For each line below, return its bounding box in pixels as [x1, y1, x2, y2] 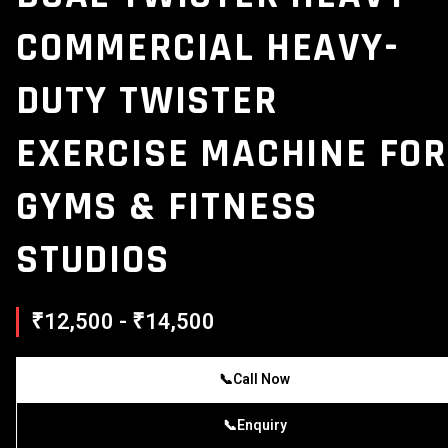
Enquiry [237, 415, 287, 436]
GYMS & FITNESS [16, 181, 319, 233]
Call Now [232, 369, 290, 390]
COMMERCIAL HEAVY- [16, 22, 400, 74]
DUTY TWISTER [16, 75, 278, 127]
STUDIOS [16, 234, 170, 286]
